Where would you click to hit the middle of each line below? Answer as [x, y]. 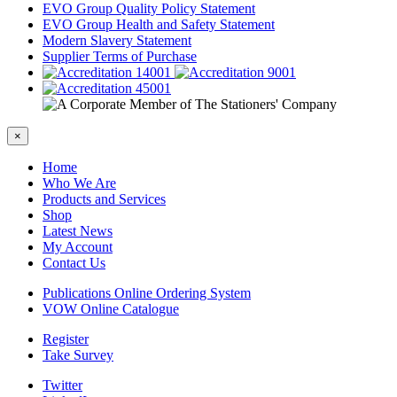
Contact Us [74, 263]
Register [66, 339]
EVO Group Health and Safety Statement [159, 25]
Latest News [78, 231]
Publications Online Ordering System [147, 293]
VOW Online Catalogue [111, 309]
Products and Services [104, 199]
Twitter [62, 385]
